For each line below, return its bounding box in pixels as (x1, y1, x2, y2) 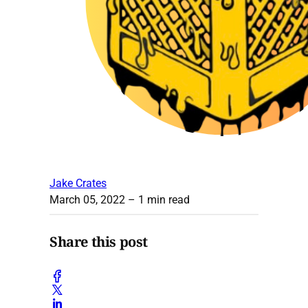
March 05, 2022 (49, 192, 125, 206)
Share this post (49, 232, 148, 252)
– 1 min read (125, 192, 190, 206)
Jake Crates (49, 176, 107, 190)
